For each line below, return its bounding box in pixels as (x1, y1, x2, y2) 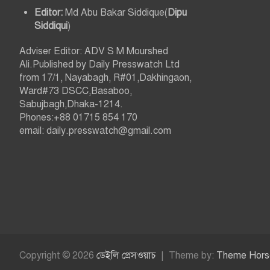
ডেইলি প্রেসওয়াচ (96, 250, 156, 262)
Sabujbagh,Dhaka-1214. (19, 98, 123, 111)
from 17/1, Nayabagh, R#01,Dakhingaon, (19, 72, 192, 84)
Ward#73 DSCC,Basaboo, (19, 85, 132, 98)
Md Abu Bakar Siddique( (63, 7, 168, 19)
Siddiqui (34, 20, 67, 33)
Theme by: (169, 250, 216, 262)
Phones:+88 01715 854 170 (19, 111, 137, 124)
